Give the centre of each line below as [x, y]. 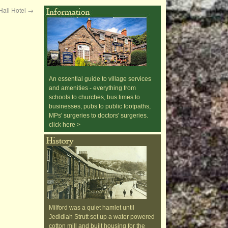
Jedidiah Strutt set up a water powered [102, 217]
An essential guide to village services [100, 79]
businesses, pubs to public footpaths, [100, 106]
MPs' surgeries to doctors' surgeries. [98, 116]
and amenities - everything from [92, 88]
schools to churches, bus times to [94, 97]
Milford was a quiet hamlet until [92, 208]
